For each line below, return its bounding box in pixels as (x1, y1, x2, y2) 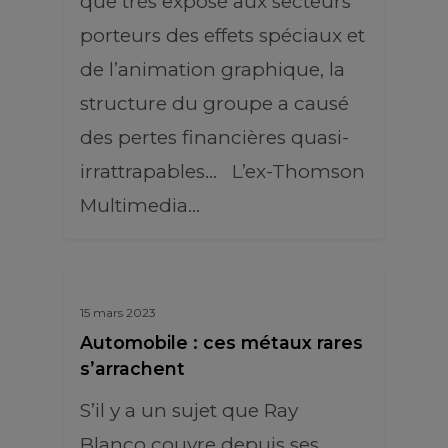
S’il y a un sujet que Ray (80, 399, 298, 422)
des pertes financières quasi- (80, 126, 349, 149)
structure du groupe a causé (80, 92, 349, 115)
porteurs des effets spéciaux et (80, 24, 365, 47)
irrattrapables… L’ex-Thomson (80, 160, 365, 183)
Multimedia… (80, 194, 200, 217)
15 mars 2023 (80, 305, 156, 320)
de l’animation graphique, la (80, 58, 345, 81)
